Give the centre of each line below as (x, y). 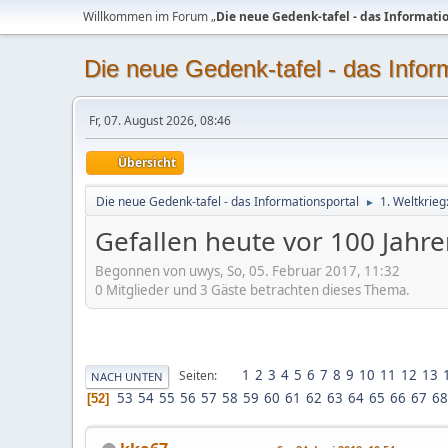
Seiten (196, 376)
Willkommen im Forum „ (149, 16)
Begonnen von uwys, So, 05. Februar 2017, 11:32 (247, 270)
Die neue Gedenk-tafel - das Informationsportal (227, 201)
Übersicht (147, 162)
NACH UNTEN (127, 376)
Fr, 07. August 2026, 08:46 (160, 120)
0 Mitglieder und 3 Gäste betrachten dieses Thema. (252, 289)
